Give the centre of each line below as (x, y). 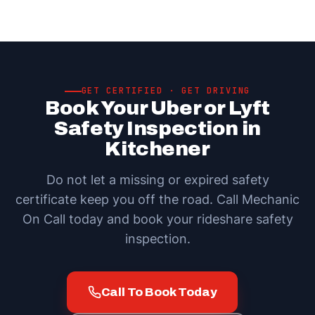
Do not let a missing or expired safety (157, 180)
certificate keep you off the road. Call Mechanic (157, 199)
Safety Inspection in (157, 128)
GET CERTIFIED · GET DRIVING (166, 91)
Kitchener (157, 149)
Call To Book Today (159, 292)
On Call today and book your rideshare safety (157, 219)
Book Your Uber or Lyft (157, 108)
